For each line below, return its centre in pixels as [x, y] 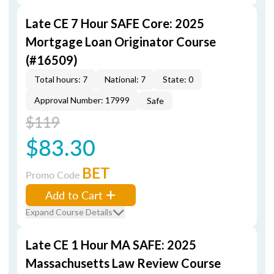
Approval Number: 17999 [82, 100]
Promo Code [54, 175]
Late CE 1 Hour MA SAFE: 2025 [111, 245]
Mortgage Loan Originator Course [121, 42]
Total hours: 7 [61, 79]
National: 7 [125, 79]
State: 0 [178, 79]
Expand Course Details [69, 212]
